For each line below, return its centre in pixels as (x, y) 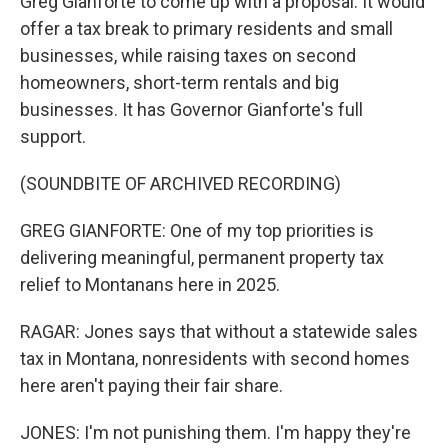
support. (53, 136)
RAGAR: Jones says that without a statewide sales (219, 331)
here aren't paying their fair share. (151, 385)
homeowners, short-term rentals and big (179, 82)
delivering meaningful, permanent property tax (202, 257)
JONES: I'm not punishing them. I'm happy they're (215, 432)
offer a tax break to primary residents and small (206, 28)
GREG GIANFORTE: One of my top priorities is (197, 230)
